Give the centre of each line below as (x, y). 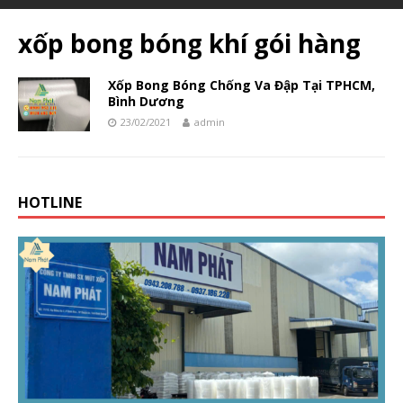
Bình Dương (146, 101)
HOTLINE (50, 202)
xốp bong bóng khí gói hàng (189, 43)
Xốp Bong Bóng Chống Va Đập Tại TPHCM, (242, 85)
